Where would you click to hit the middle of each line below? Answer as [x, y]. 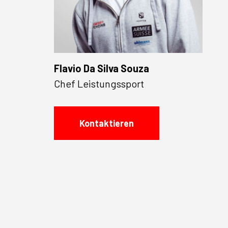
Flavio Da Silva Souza [101, 68]
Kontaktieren [106, 123]
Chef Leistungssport [99, 84]
